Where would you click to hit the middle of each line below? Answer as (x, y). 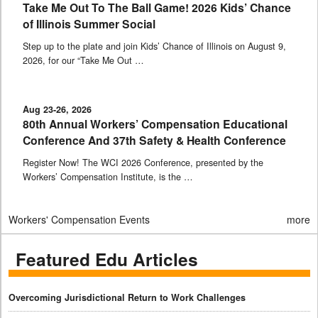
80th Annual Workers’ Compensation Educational (155, 124)
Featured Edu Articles (107, 259)
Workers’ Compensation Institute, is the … (108, 177)
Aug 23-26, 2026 (57, 110)
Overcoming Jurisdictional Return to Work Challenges (127, 298)
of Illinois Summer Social (89, 24)
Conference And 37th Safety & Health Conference (154, 141)
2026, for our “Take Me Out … (83, 61)
